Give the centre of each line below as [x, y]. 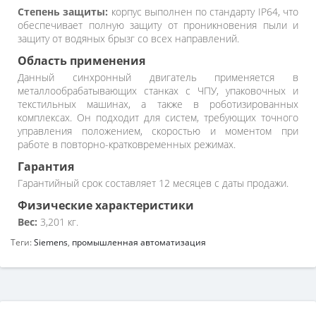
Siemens [51, 242]
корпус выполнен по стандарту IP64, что [203, 12]
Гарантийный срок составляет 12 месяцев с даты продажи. [153, 183]
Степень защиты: [63, 12]
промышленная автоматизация [139, 242]
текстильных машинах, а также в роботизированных [158, 104]
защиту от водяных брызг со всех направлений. [128, 38]
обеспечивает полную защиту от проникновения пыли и [158, 25]
